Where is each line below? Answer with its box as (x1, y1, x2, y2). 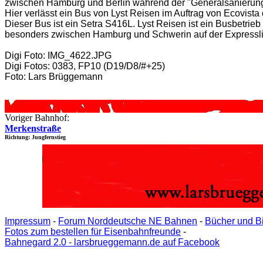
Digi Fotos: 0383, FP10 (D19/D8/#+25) (5, 61, 165, 71)
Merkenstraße (5, 123, 61, 133)
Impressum (5, 216, 50, 226)
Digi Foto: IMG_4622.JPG (5, 50, 112, 60)
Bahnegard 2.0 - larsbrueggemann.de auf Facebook (5, 237, 220, 247)
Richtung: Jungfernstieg (5, 134, 66, 140)
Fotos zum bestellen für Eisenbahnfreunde (5, 227, 181, 237)
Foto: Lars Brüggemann (5, 72, 103, 82)
